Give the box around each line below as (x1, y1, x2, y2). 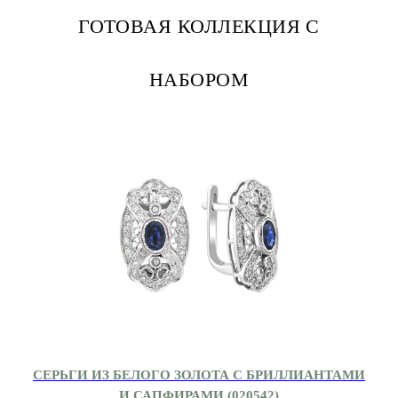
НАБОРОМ (148, 68, 250, 91)
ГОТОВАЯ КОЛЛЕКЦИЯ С (78, 14, 320, 37)
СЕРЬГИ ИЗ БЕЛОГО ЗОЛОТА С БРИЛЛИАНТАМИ (33, 366, 365, 382)
